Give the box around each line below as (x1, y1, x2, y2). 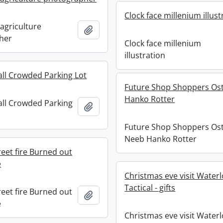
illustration (124, 50, 166, 61)
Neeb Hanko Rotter (124, 133, 197, 144)
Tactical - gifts (124, 182, 176, 193)
